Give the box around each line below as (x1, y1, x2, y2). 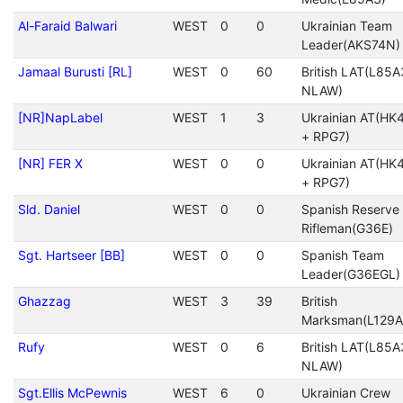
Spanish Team (300, 247, 384, 263)
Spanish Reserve (300, 201, 399, 217)
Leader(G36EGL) (300, 266, 400, 282)
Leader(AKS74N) (300, 37, 400, 52)
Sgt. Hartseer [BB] (17, 247, 125, 263)
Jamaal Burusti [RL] (17, 64, 132, 79)
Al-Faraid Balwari (17, 18, 117, 33)
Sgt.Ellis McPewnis (17, 385, 127, 400)
